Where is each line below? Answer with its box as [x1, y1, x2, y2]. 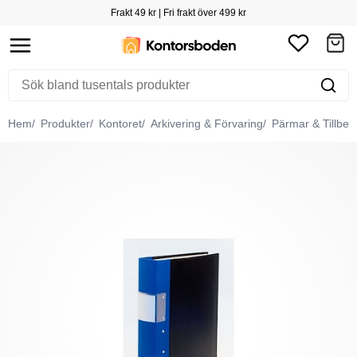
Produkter [37, 117, 91, 130]
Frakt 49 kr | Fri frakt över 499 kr [111, 7, 246, 18]
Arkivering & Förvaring [147, 117, 263, 130]
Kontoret [96, 117, 143, 130]
